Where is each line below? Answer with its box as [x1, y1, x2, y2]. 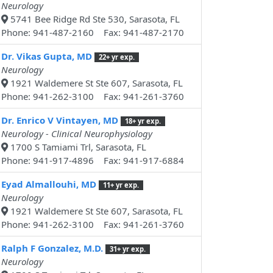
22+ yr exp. [98, 52, 135, 62]
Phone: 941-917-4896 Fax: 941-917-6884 [1, 154, 184, 167]
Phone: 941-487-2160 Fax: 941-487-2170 [1, 26, 184, 39]
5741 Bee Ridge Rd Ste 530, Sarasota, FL [8, 13, 180, 26]
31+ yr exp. [109, 244, 146, 254]
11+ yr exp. [102, 180, 139, 190]
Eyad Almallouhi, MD [1, 178, 96, 191]
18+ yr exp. [124, 116, 161, 126]
